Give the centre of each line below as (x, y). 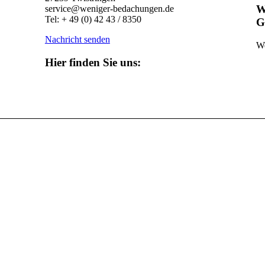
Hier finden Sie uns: (93, 63)
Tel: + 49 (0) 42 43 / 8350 (93, 20)
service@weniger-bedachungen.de (109, 9)
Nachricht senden (77, 40)
